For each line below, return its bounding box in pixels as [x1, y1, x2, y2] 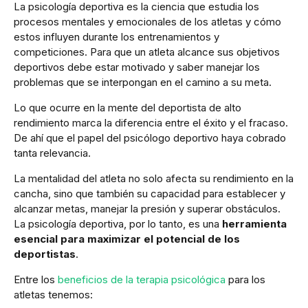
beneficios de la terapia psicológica [58, 272, 225, 286]
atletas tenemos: [14, 287, 93, 301]
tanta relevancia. [14, 146, 91, 159]
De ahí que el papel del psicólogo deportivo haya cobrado [14, 131, 286, 144]
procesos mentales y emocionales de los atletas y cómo [14, 14, 281, 28]
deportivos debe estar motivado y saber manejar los [14, 60, 260, 74]
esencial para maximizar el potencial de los [14, 232, 240, 245]
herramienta [222, 217, 287, 230]
